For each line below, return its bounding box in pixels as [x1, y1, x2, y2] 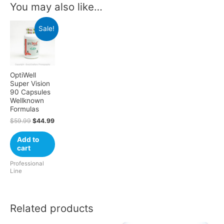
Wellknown [10, 96, 44, 104]
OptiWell [10, 70, 36, 79]
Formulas [10, 104, 39, 113]
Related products [10, 202, 93, 215]
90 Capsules [10, 87, 50, 96]
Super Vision [10, 79, 50, 87]
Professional [10, 160, 44, 167]
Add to [16, 135, 39, 144]
